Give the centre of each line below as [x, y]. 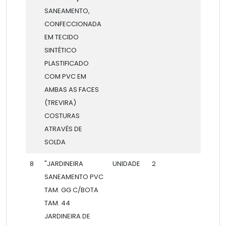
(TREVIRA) [60, 102]
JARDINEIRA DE [67, 216]
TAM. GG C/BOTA [71, 190]
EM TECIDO [61, 37]
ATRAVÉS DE [63, 129]
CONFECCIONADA [73, 24]
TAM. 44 [57, 203]
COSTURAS [62, 116]
